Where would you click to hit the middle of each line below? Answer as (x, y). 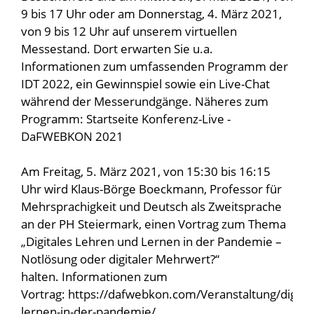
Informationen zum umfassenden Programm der (155, 66)
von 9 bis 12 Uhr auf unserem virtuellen (129, 31)
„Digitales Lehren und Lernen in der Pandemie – (151, 241)
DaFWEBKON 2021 (72, 136)
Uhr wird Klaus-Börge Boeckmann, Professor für (151, 189)
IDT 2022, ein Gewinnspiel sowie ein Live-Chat (145, 84)
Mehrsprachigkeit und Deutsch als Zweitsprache (151, 206)
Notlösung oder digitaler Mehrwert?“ (120, 259)
